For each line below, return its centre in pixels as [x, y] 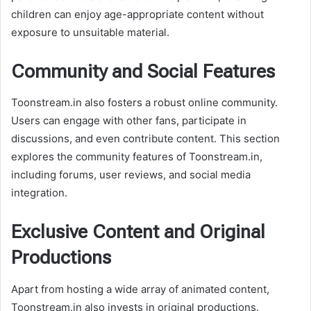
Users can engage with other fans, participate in [129, 121]
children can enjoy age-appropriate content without [137, 14]
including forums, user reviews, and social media [131, 175]
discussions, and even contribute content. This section [145, 139]
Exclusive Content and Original [138, 232]
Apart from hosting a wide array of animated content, [140, 289]
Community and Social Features [143, 71]
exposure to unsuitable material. [90, 32]
